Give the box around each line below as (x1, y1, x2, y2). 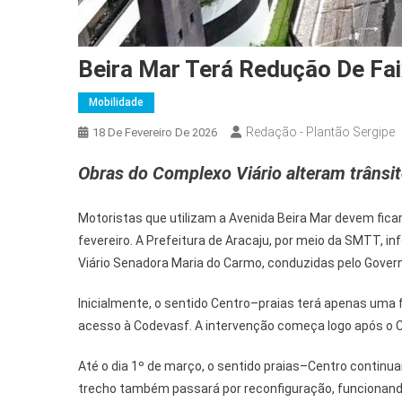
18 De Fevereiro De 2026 (92, 126, 217, 139)
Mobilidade (89, 96, 144, 109)
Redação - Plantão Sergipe (246, 125, 395, 139)
